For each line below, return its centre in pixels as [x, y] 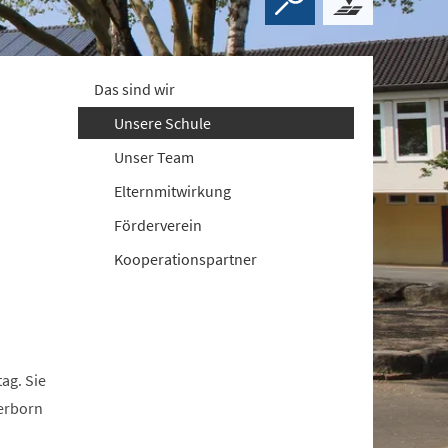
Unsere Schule [163, 123]
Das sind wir [135, 89]
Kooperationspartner [186, 259]
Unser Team [154, 157]
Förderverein [158, 225]
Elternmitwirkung [173, 191]
